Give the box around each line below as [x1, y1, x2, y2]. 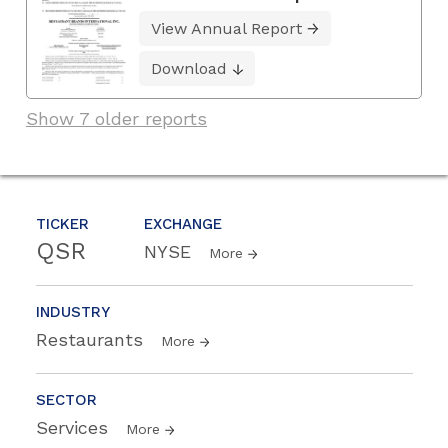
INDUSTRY [36, 303, 110, 322]
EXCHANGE [144, 215, 222, 234]
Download [151, 58, 227, 78]
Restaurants [36, 329, 149, 351]
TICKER [36, 215, 89, 234]
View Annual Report [151, 18, 302, 38]
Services [36, 417, 114, 439]
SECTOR [36, 391, 97, 410]
